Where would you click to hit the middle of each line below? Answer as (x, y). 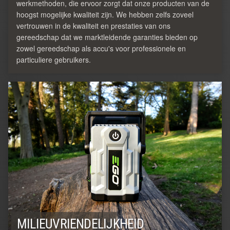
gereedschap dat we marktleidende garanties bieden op (107, 37)
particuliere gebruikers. (54, 59)
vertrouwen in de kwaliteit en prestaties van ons (93, 25)
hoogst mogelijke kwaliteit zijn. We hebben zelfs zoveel (105, 14)
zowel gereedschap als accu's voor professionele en (101, 48)
